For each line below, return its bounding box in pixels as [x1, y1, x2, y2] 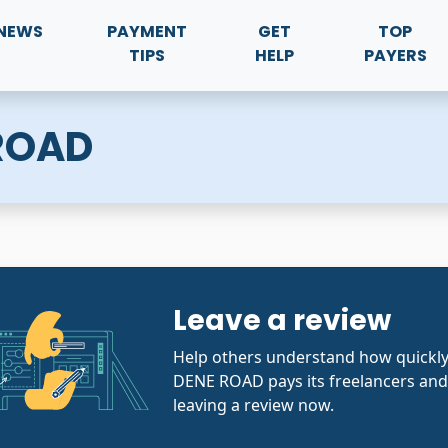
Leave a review [173, 300, 392, 340]
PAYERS [363, 44, 427, 68]
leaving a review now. [173, 393, 335, 416]
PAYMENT [107, 20, 188, 44]
